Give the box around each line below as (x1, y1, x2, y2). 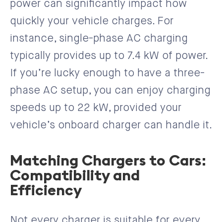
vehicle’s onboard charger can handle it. (10, 119, 212, 131)
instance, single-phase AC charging (10, 33, 188, 44)
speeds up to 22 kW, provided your (10, 102, 181, 113)
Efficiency (10, 180, 82, 199)
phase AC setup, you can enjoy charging (10, 85, 211, 96)
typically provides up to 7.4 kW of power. (10, 50, 207, 61)
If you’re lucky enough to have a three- (10, 67, 205, 79)
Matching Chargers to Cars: (10, 150, 206, 169)
